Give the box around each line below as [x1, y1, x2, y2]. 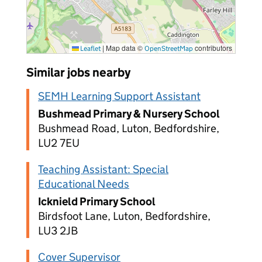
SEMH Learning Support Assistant [38, 89, 201, 103]
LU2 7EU [38, 136, 80, 150]
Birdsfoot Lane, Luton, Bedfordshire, [38, 209, 211, 223]
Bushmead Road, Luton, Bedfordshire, [38, 122, 219, 135]
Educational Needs [38, 177, 129, 191]
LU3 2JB [38, 224, 78, 237]
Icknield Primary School [38, 195, 156, 208]
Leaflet [79, 44, 101, 53]
